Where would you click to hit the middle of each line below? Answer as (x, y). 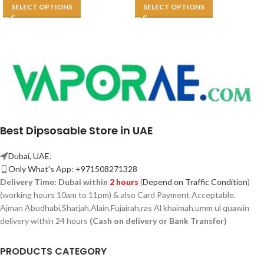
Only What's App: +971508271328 (73, 169)
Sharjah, (76, 207)
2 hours (124, 181)
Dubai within (84, 181)
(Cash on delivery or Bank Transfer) (158, 220)
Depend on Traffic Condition (195, 181)
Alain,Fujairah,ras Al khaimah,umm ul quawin (170, 207)
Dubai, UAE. (30, 156)
